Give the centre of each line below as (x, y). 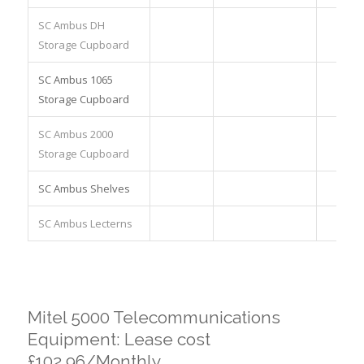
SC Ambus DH (71, 25)
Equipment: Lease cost (119, 339)
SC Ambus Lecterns (85, 223)
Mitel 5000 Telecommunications (154, 317)
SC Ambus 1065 (75, 80)
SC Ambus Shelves (84, 188)
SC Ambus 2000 (75, 134)
